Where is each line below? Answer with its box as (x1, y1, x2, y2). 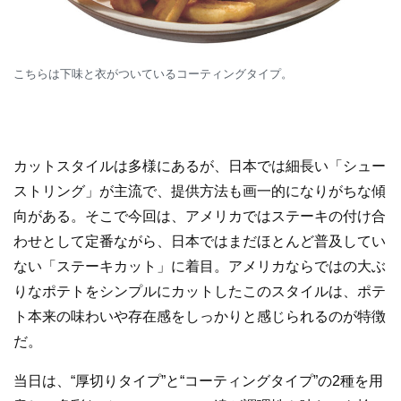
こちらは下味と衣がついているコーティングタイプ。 (13, 67, 293, 81)
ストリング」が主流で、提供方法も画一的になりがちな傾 (13, 183, 386, 200)
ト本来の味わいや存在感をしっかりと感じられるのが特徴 (13, 309, 386, 325)
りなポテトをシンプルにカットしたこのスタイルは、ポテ (13, 284, 386, 300)
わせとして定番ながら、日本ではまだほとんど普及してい (13, 234, 386, 250)
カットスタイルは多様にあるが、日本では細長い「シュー (13, 158, 386, 175)
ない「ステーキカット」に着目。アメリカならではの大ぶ (13, 259, 386, 275)
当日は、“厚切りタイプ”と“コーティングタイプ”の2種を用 (13, 373, 383, 389)
